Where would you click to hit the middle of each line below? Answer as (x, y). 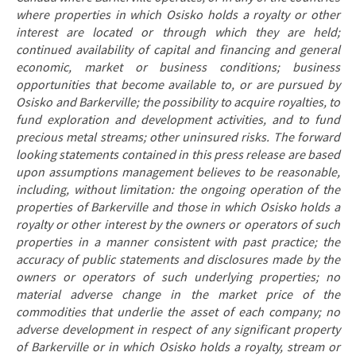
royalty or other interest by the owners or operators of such (178, 225)
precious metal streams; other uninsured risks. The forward (178, 137)
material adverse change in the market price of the (178, 295)
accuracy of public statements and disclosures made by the (178, 260)
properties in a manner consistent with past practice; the (178, 242)
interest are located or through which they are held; (178, 33)
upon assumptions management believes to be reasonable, (178, 172)
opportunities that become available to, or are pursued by (178, 85)
